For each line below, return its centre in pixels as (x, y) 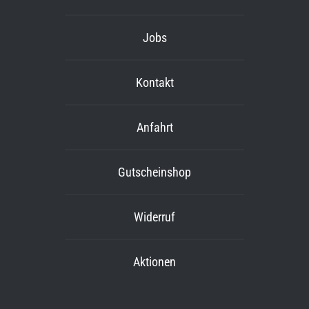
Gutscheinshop (154, 172)
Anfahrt (154, 127)
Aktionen (154, 262)
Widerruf (154, 217)
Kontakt (154, 82)
